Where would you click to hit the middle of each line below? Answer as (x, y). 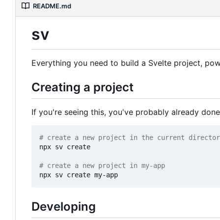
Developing (64, 207)
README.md (52, 6)
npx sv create (65, 147)
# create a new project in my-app (102, 166)
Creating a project (82, 87)
